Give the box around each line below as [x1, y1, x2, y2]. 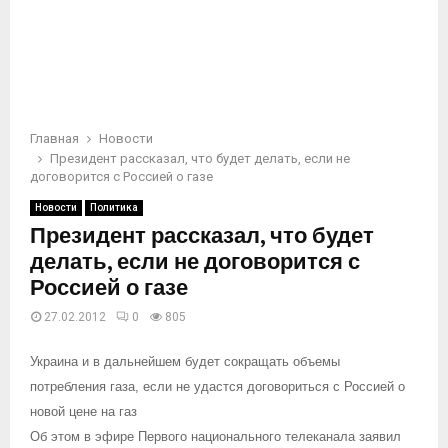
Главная [30, 131, 79, 146]
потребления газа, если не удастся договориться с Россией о [30, 378, 405, 394]
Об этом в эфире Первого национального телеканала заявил [30, 428, 401, 444]
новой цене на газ [30, 403, 137, 419]
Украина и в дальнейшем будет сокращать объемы [30, 353, 340, 369]
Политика [90, 202, 138, 213]
